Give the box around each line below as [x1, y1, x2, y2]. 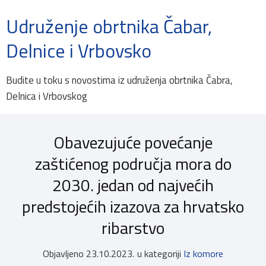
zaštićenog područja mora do [34, 151, 232, 176]
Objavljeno [43, 246, 84, 261]
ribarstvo [102, 215, 164, 240]
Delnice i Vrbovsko [6, 36, 151, 65]
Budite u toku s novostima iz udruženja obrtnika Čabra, [6, 72, 233, 88]
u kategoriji [137, 246, 181, 261]
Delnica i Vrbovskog [6, 88, 87, 104]
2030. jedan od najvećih [52, 172, 214, 198]
